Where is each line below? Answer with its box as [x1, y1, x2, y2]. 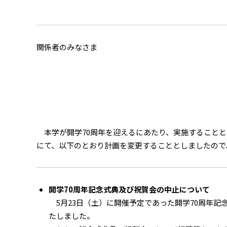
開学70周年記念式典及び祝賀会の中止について [49, 184, 210, 195]
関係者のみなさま [36, 42, 97, 52]
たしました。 [49, 210, 94, 221]
